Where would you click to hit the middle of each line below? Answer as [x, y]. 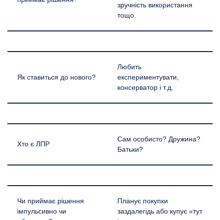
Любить [129, 67]
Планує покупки [143, 201]
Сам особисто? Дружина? [159, 139]
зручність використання [155, 5]
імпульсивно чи [42, 211]
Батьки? [130, 149]
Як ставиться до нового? [56, 77]
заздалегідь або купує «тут [160, 211]
